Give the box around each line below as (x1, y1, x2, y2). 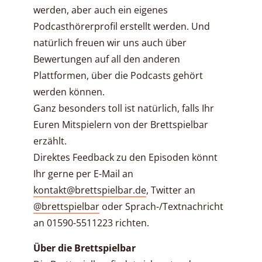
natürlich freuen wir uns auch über (33, 36, 187, 50)
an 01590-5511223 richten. (33, 216, 149, 230)
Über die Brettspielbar (33, 242, 136, 255)
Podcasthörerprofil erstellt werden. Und (33, 20, 210, 33)
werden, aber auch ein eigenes (33, 4, 168, 17)
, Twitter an (146, 184, 195, 197)
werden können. (33, 85, 105, 99)
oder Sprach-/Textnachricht (99, 200, 223, 213)
